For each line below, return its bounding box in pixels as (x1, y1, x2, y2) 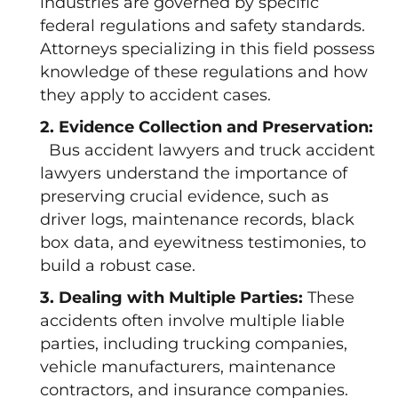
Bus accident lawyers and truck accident (44, 140, 375, 160)
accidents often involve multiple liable (40, 311, 345, 330)
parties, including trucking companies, (40, 334, 347, 354)
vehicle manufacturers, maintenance (40, 357, 336, 377)
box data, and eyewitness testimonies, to (40, 233, 366, 252)
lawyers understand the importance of (40, 163, 347, 183)
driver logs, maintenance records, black (40, 210, 354, 229)
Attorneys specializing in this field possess (40, 39, 375, 59)
